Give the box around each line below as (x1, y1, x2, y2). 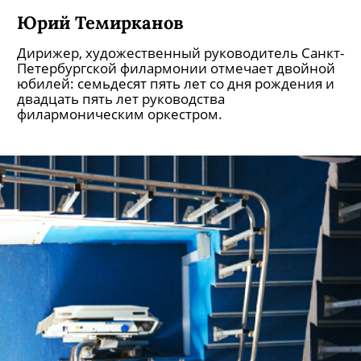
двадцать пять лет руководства (17, 89, 225, 108)
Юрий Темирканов (17, 10, 184, 34)
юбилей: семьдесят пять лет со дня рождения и (17, 74, 334, 93)
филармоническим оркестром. (17, 105, 222, 123)
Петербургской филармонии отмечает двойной (17, 59, 335, 77)
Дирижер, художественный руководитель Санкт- (17, 44, 344, 62)
